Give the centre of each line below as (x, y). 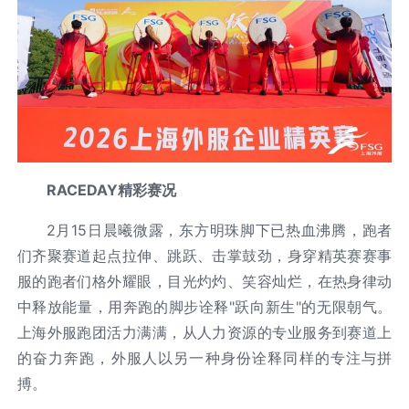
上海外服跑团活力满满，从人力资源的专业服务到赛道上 (204, 333)
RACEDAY (82, 190)
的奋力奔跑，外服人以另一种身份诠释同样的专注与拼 (204, 358)
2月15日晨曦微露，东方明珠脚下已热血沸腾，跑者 (219, 231)
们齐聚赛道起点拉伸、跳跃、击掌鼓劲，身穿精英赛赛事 (204, 256)
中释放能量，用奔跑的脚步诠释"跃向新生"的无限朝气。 (204, 307)
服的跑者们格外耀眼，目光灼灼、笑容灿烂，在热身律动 (204, 282)
